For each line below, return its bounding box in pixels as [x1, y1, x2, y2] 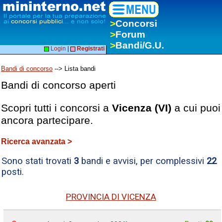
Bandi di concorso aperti [1, 79, 116, 91]
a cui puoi [171, 102, 221, 114]
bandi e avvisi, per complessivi [79, 155, 207, 166]
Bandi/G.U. [115, 40, 164, 51]
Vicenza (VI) [112, 102, 171, 114]
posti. [1, 166, 24, 177]
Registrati [77, 45, 105, 52]
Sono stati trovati [1, 155, 74, 166]
